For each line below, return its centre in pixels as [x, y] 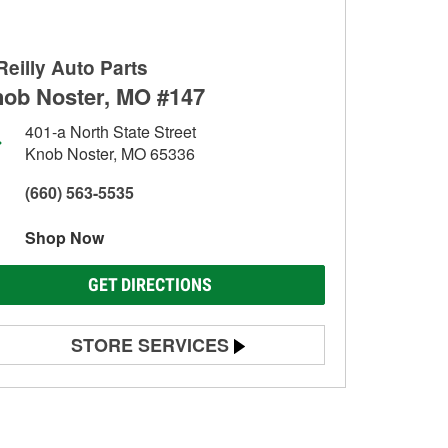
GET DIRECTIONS [150, 284]
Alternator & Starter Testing [122, 422]
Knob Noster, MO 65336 [110, 153]
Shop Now [64, 237]
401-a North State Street [110, 131]
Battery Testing [83, 387]
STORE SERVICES [150, 345]
